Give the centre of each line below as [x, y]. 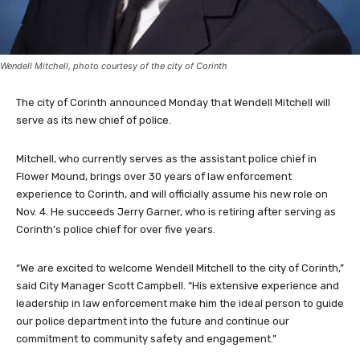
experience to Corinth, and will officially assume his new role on [172, 194]
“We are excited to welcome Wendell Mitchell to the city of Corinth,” [180, 268]
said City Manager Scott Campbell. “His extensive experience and [178, 286]
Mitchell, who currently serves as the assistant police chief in [166, 159]
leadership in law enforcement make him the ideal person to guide [180, 304]
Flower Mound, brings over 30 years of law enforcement [154, 177]
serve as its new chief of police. [94, 121]
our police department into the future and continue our [153, 321]
